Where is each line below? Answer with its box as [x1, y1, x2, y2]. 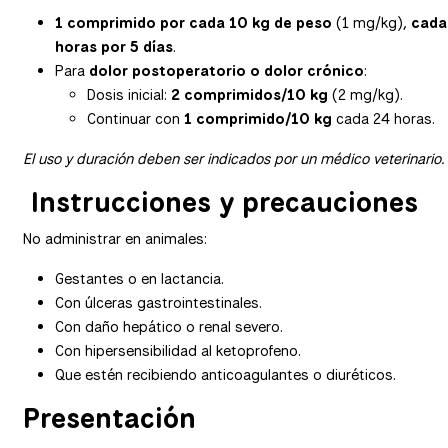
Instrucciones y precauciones [22, 183, 418, 221]
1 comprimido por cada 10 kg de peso [54, 12, 332, 33]
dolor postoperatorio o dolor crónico [88, 60, 364, 81]
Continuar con [86, 108, 184, 129]
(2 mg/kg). [327, 84, 403, 105]
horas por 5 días [54, 36, 173, 57]
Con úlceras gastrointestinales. [54, 293, 262, 314]
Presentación [22, 399, 196, 437]
